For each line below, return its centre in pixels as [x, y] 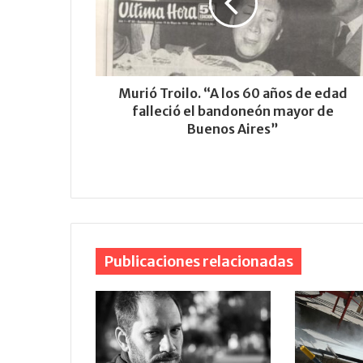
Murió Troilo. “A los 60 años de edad [233, 94]
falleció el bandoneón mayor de [233, 111]
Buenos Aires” [233, 129]
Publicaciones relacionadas [199, 262]
